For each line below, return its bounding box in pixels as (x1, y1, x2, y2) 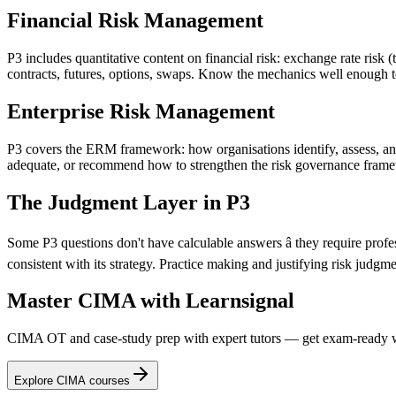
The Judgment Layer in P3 (7, 190, 250, 214)
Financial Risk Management (7, 8, 263, 32)
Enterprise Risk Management (7, 99, 275, 123)
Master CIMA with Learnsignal (7, 289, 294, 313)
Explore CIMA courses (14, 374, 130, 388)
